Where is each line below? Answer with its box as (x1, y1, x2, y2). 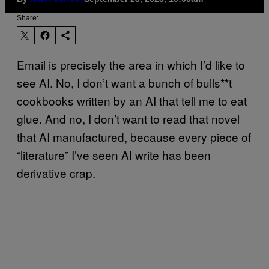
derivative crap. (17, 164, 95, 181)
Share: (17, 13, 38, 22)
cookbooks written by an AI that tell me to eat (17, 92, 247, 109)
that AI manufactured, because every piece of (17, 128, 251, 145)
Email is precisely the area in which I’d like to (17, 56, 245, 73)
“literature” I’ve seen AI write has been (17, 146, 211, 163)
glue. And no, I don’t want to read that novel (17, 110, 240, 127)
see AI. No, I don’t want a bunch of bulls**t (17, 74, 232, 91)
